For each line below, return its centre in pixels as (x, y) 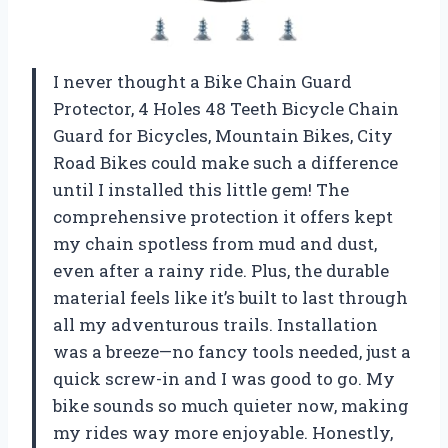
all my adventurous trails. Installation (215, 325)
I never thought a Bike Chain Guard (202, 82)
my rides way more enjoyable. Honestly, (223, 433)
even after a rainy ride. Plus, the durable (221, 271)
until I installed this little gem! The (201, 190)
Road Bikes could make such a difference (225, 163)
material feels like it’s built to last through (230, 298)
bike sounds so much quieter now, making (231, 406)
